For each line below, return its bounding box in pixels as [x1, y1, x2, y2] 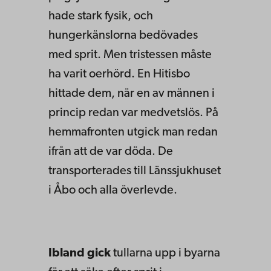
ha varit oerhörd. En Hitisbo [48, 68, 190, 80]
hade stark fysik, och [48, 10, 153, 22]
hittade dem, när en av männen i [48, 87, 215, 100]
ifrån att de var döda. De [48, 145, 173, 158]
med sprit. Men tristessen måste [48, 48, 212, 61]
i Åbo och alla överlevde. [48, 184, 180, 197]
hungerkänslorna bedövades [48, 29, 198, 42]
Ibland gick [48, 247, 111, 260]
